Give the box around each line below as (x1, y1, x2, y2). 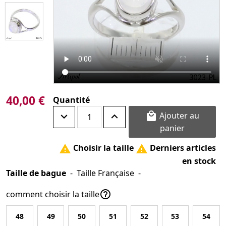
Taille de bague (6, 167, 66, 179)
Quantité (53, 94, 90, 105)
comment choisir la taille (6, 188, 99, 200)
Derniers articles (148, 142, 216, 154)
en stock (182, 155, 216, 166)
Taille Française (77, 167, 134, 179)
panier (160, 123, 185, 134)
